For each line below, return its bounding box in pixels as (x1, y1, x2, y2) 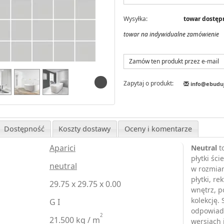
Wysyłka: (123, 14, 147, 23)
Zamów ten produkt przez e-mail (128, 56, 219, 65)
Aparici (49, 142, 75, 154)
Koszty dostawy (58, 123, 111, 133)
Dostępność (4, 123, 45, 133)
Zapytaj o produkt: (123, 78, 173, 87)
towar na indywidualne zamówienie (123, 29, 219, 38)
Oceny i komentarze (124, 123, 192, 133)
